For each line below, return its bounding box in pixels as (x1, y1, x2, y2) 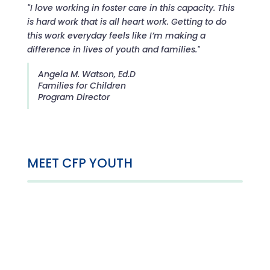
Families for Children (37, 80, 126, 92)
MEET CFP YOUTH (27, 154, 133, 172)
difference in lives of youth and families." (27, 43, 200, 55)
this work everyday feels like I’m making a (27, 30, 206, 42)
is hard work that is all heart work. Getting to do (27, 16, 227, 28)
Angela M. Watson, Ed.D (37, 68, 136, 80)
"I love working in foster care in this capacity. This (27, 2, 234, 14)
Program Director (37, 91, 110, 103)
